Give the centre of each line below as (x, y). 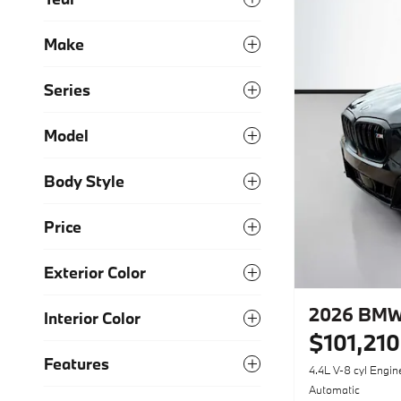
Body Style (84, 181)
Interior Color (92, 318)
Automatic (334, 389)
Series (67, 90)
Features (77, 363)
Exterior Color (95, 272)
